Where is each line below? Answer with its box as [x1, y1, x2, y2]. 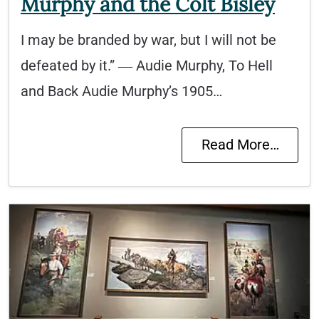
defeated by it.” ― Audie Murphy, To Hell [21, 57, 273, 74]
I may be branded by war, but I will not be [21, 31, 276, 48]
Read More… [201, 136, 279, 153]
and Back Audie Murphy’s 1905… [21, 83, 222, 100]
